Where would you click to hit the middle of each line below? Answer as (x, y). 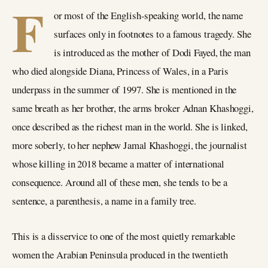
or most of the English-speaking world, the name (148, 15)
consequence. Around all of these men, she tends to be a (120, 182)
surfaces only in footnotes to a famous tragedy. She (152, 34)
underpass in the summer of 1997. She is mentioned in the (124, 89)
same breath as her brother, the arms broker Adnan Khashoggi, (133, 108)
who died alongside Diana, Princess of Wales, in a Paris (120, 71)
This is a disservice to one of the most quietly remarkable (124, 236)
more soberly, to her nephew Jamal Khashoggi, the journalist (130, 145)
